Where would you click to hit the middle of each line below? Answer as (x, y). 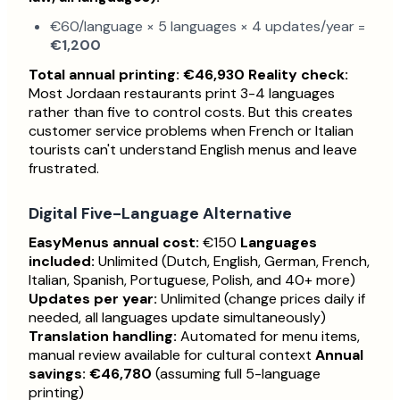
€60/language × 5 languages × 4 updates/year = (208, 27)
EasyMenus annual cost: (114, 243)
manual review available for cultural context (172, 355)
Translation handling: (103, 337)
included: (62, 262)
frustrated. (64, 169)
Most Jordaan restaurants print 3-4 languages (182, 94)
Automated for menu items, (268, 337)
